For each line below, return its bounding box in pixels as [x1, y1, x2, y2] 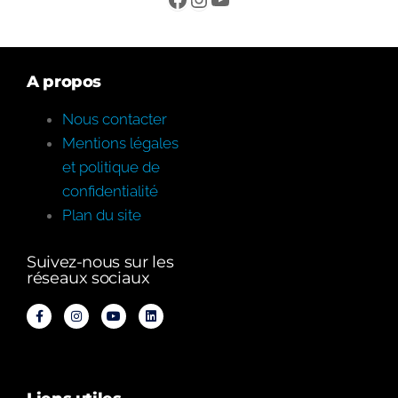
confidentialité [62, 181, 158, 200]
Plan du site [62, 205, 141, 224]
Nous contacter [62, 109, 167, 128]
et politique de [62, 157, 160, 176]
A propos [27, 71, 102, 92]
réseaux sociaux [27, 267, 150, 288]
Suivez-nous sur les [27, 251, 174, 272]
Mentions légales [62, 133, 179, 152]
